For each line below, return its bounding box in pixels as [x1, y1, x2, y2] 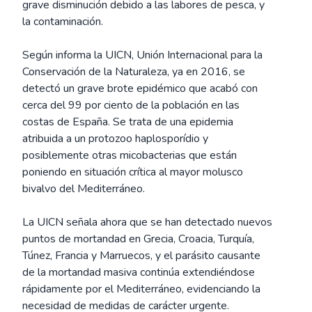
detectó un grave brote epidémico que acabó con [22, 81, 258, 96]
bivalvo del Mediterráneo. [22, 181, 145, 196]
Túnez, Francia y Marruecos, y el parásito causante [22, 248, 260, 263]
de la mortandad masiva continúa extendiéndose [22, 265, 255, 280]
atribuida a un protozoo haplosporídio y [22, 131, 208, 146]
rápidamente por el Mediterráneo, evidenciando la [22, 281, 260, 297]
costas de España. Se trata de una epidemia [22, 114, 233, 130]
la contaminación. [22, 14, 103, 29]
